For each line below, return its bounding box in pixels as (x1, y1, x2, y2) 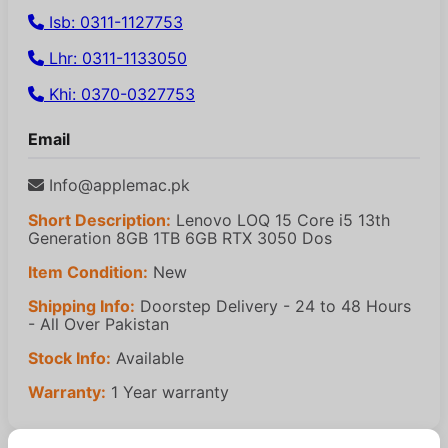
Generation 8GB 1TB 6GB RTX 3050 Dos (28, 228, 332, 249)
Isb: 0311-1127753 (44, 12, 183, 33)
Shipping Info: (28, 296, 135, 317)
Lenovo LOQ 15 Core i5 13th (171, 210, 390, 231)
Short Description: (28, 210, 171, 231)
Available (111, 348, 184, 369)
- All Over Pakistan (28, 314, 169, 335)
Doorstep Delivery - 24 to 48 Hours (135, 296, 411, 317)
